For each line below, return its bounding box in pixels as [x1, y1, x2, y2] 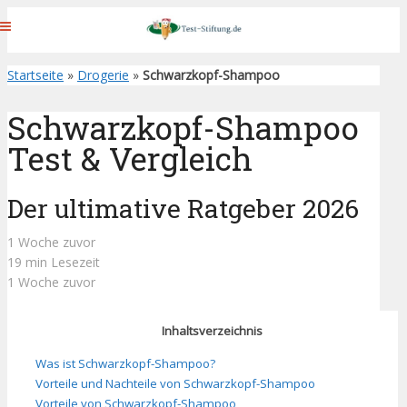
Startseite [7, 66, 64, 84]
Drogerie [77, 66, 129, 84]
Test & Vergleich [7, 137, 253, 180]
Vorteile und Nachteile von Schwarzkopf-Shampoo [35, 374, 315, 392]
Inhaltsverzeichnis [161, 323, 263, 340]
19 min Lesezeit [7, 253, 100, 272]
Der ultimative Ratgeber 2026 [7, 192, 359, 226]
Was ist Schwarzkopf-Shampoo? [35, 354, 215, 372]
